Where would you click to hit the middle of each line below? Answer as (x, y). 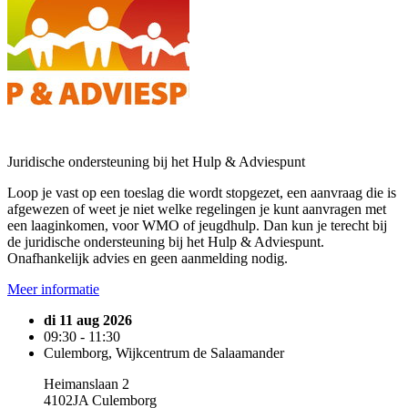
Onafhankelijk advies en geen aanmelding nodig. (148, 258)
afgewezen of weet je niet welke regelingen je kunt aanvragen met (197, 209)
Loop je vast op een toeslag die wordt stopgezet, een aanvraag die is (202, 193)
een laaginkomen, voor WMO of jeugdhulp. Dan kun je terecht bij (197, 225)
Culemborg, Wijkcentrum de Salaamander (164, 353)
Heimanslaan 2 (87, 384)
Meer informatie (53, 289)
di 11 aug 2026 (88, 320)
